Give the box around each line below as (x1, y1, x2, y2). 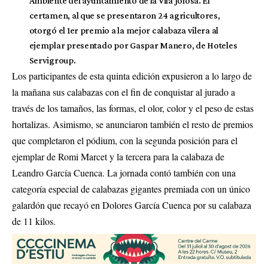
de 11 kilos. (12, 215, 56, 227)
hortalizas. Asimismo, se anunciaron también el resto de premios (12, 118, 253, 130)
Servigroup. (29, 55, 76, 65)
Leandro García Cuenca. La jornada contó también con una (12, 166, 236, 179)
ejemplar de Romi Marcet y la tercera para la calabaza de (12, 150, 224, 163)
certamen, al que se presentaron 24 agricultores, (29, 10, 220, 20)
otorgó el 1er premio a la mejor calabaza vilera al (29, 25, 219, 35)
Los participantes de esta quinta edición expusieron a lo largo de (12, 69, 252, 82)
